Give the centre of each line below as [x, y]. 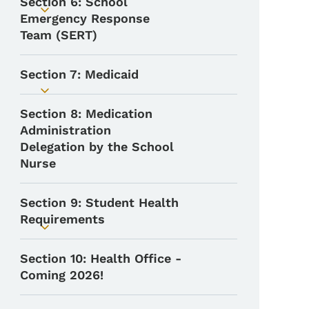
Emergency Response [85, 18]
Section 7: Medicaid [80, 74]
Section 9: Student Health [100, 202]
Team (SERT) [59, 34]
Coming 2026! [62, 275]
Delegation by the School [97, 146]
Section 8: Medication [87, 113]
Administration [66, 130]
